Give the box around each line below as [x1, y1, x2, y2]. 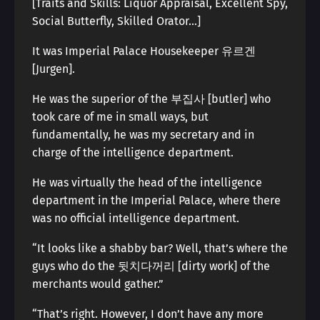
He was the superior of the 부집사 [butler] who [32, 92, 271, 106]
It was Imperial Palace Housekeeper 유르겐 [32, 44, 256, 58]
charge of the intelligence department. [32, 146, 234, 159]
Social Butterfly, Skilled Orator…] [32, 14, 201, 28]
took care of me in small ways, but [32, 110, 209, 124]
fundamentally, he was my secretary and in [32, 128, 254, 141]
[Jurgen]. [32, 62, 75, 76]
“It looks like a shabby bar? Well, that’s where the [32, 241, 288, 255]
